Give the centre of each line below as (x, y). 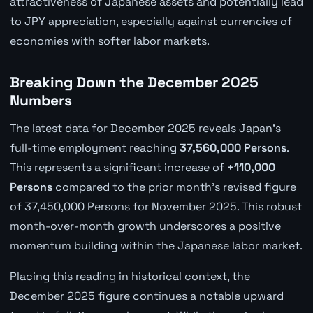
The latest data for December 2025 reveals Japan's (145, 128)
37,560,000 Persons (233, 147)
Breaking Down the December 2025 (134, 82)
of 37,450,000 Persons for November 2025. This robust (155, 206)
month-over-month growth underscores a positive (145, 226)
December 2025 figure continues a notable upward (146, 296)
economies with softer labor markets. (109, 41)
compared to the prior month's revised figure (174, 187)
